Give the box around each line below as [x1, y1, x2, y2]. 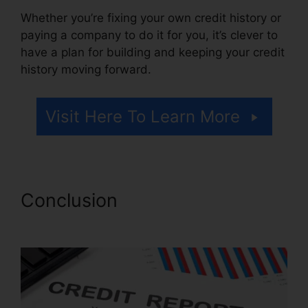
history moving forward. [21, 62, 151, 76]
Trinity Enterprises [123, 189, 281, 212]
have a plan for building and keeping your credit [21, 45, 285, 59]
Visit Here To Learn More [45, 107, 240, 127]
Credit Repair [21, 211, 135, 234]
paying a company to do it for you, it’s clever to [21, 27, 278, 42]
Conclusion [21, 189, 123, 212]
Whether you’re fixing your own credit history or [21, 10, 281, 25]
